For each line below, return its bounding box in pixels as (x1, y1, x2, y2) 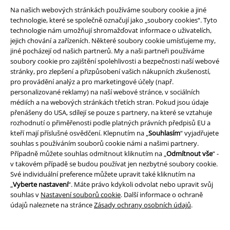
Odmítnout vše (166, 149, 213, 159)
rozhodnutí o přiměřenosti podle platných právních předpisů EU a (10, 118, 210, 128)
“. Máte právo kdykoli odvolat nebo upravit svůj (68, 180, 213, 189)
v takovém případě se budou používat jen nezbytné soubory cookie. (10, 159, 218, 169)
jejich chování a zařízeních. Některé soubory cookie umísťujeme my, (10, 36, 216, 46)
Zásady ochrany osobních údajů (94, 200, 191, 210)
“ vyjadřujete (180, 128, 219, 138)
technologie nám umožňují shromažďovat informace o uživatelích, (10, 26, 212, 35)
